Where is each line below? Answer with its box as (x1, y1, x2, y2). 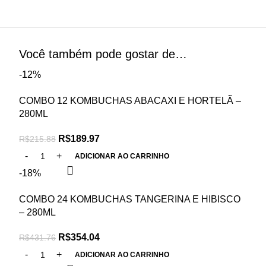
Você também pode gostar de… (19, 47, 187, 61)
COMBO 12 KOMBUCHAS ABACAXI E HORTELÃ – (19, 95, 241, 106)
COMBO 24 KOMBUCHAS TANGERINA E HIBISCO (19, 194, 240, 204)
